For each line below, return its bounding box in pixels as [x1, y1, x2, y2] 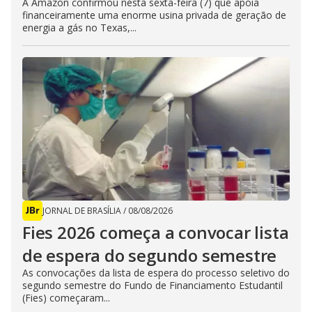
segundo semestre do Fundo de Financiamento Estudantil [22, 279, 283, 292]
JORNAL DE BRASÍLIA [42, 205, 121, 217]
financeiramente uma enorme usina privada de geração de [22, 8, 286, 22]
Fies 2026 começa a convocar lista [22, 221, 289, 244]
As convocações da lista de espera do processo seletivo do [22, 266, 290, 280]
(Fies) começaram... [22, 291, 110, 305]
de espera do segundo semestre [22, 244, 277, 267]
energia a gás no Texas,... [22, 21, 136, 35]
